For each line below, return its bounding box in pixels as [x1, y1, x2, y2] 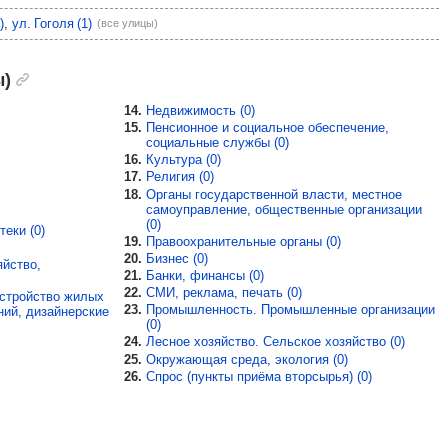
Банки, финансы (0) [146, 267, 265, 283]
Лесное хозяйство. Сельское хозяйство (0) [146, 334, 406, 350]
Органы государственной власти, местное [146, 186, 403, 202]
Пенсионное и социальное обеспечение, [146, 120, 390, 136]
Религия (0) [146, 169, 215, 185]
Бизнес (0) [146, 250, 209, 266]
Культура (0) [146, 152, 222, 168]
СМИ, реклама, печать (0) [146, 285, 303, 301]
